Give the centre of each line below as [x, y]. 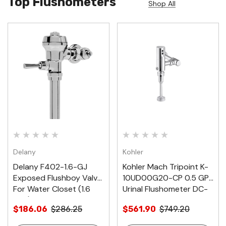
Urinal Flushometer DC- [165, 189]
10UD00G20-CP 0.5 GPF [168, 178]
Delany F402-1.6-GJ [50, 166]
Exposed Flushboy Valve [58, 178]
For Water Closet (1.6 [52, 189]
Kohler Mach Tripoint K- [165, 166]
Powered [139, 200]
